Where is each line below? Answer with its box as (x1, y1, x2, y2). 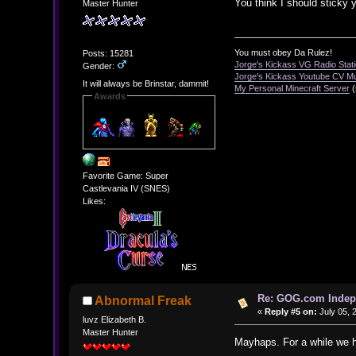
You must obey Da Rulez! (234, 48, 333, 58)
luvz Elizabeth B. (82, 314, 146, 324)
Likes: (82, 196, 106, 207)
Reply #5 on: (264, 307, 317, 317)
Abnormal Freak (95, 294, 192, 308)
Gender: (82, 61, 117, 72)
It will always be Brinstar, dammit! (82, 78, 209, 88)
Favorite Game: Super (82, 171, 168, 181)
